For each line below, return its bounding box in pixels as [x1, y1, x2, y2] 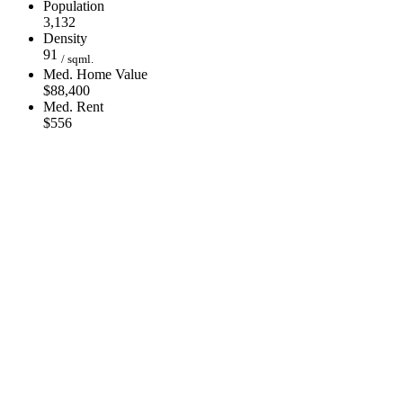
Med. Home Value [43, 67, 148, 83]
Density [43, 30, 87, 46]
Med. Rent [43, 99, 103, 115]
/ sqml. [61, 52, 94, 67]
